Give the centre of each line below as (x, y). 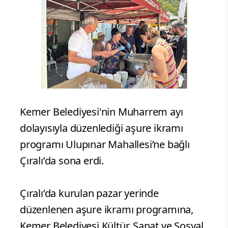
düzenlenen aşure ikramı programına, (107, 210)
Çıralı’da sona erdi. (63, 161)
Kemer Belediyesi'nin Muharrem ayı (102, 112)
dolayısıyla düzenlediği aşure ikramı (102, 128)
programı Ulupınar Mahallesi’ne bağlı (105, 145)
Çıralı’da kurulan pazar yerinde (89, 193)
